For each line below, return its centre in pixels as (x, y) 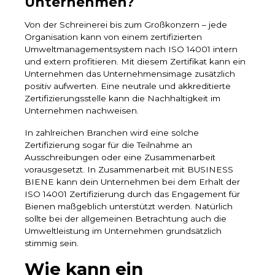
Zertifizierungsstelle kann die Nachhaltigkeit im (122, 99)
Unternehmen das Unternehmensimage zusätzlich (130, 74)
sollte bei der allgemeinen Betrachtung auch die (126, 219)
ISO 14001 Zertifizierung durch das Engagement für (132, 194)
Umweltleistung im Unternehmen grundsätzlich (123, 231)
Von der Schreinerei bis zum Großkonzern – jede (126, 25)
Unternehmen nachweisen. (82, 111)
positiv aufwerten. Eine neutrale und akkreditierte (128, 86)
